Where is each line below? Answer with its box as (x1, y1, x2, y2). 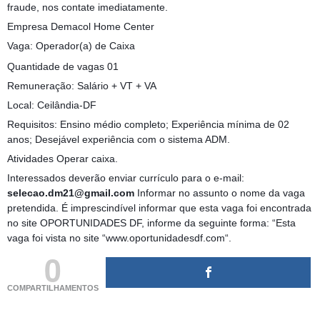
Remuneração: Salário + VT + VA (7, 80, 156, 92)
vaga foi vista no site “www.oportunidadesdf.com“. (7, 232, 231, 244)
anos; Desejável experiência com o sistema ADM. (7, 134, 230, 146)
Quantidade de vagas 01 (7, 61, 119, 73)
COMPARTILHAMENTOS (7, 284, 99, 293)
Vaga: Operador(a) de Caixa (7, 40, 135, 52)
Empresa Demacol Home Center (7, 21, 154, 33)
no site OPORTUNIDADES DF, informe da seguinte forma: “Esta (7, 217, 296, 229)
